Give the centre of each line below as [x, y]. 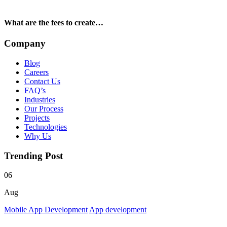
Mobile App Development [46, 210]
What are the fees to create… [54, 23]
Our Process [44, 109]
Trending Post [33, 156]
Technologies [46, 127]
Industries [40, 100]
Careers [36, 72]
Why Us [38, 136]
